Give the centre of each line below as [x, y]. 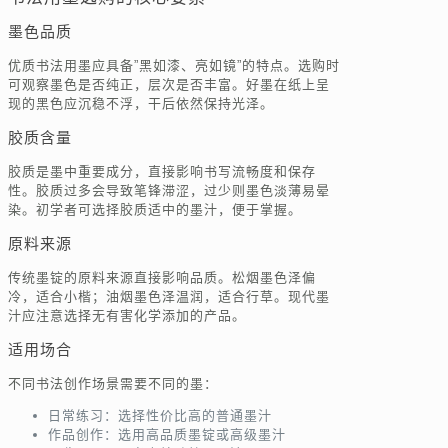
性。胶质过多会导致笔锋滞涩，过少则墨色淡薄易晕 [169, 191]
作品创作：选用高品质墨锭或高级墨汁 [167, 435]
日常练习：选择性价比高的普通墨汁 [160, 416]
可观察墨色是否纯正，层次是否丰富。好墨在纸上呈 [169, 85]
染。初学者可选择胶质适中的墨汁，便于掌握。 [155, 210]
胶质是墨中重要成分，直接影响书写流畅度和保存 [162, 172]
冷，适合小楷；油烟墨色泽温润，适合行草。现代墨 [169, 297]
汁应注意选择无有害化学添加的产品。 [127, 316]
